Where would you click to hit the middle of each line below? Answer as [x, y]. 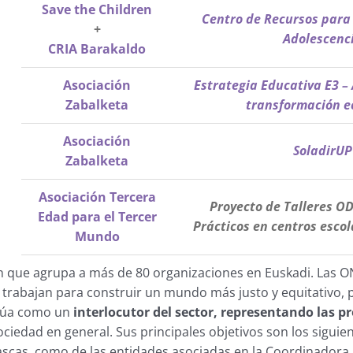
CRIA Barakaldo [97, 49]
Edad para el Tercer [97, 217]
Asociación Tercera [97, 197]
